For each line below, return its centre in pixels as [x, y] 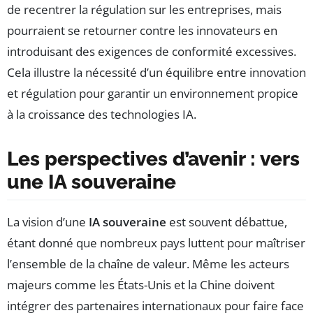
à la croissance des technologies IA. [102, 114]
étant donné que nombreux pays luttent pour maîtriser [156, 242]
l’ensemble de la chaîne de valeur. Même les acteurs [148, 263]
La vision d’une [48, 221]
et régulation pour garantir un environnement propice [153, 93]
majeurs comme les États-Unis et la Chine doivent [141, 284]
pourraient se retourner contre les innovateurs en [142, 30]
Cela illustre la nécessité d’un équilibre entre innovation [156, 72]
